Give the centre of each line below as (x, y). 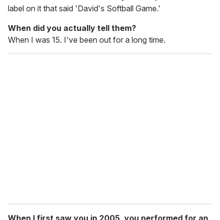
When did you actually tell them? (72, 28)
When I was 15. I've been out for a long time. (87, 40)
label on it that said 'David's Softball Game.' (84, 9)
